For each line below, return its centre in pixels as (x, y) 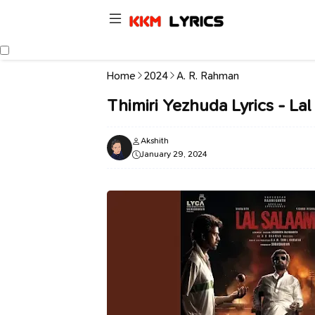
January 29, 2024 (174, 154)
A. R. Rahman (208, 76)
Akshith (155, 141)
